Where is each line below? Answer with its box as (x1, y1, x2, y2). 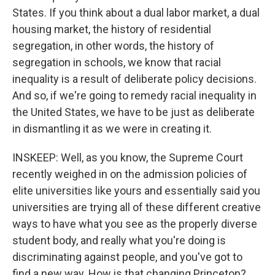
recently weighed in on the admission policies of (12, 168, 247, 180)
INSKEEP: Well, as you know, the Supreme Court (12, 151, 243, 164)
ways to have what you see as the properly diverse (12, 217, 257, 230)
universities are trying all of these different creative (12, 201, 261, 214)
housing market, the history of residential (12, 23, 211, 36)
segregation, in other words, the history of (12, 39, 214, 52)
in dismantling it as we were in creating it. (12, 122, 212, 135)
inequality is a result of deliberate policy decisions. (12, 72, 257, 85)
